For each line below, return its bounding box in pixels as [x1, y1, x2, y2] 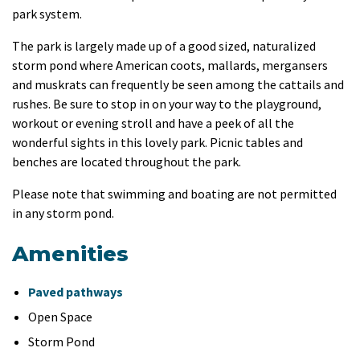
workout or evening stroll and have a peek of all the [12, 114, 294, 131]
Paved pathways [28, 283, 123, 300]
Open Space [28, 308, 92, 325]
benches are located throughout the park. [12, 153, 241, 170]
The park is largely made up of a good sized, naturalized [12, 37, 316, 54]
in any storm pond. [12, 204, 114, 221]
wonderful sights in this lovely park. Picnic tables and [12, 133, 303, 150]
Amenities [12, 240, 129, 267]
